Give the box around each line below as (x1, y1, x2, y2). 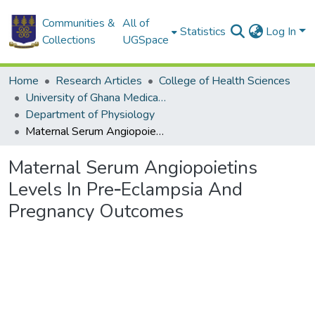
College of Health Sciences (159, 73, 290, 89)
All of (122, 15, 150, 31)
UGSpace (122, 32, 169, 48)
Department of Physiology (25, 107, 155, 122)
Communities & (41, 15, 115, 31)
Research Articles (56, 73, 142, 89)
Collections (41, 32, 96, 48)
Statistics (180, 24, 226, 39)
